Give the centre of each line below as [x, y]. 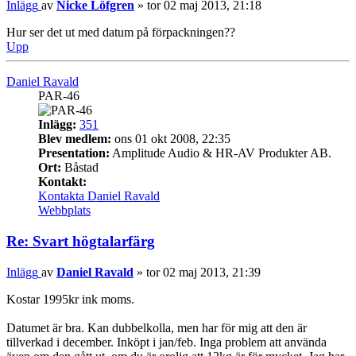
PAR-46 [59, 96]
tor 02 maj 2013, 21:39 [203, 272]
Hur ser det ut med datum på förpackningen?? [121, 33]
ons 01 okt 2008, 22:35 [171, 139]
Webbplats [64, 211]
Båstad [80, 168]
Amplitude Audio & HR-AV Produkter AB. [221, 153]
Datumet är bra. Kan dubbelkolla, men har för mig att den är [157, 327]
